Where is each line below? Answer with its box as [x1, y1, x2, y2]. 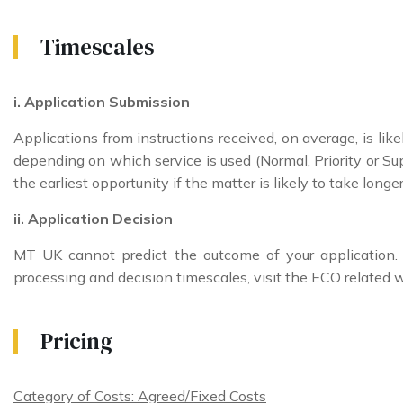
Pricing [40, 325, 112, 356]
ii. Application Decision [13, 209, 173, 228]
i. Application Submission [13, 92, 190, 111]
